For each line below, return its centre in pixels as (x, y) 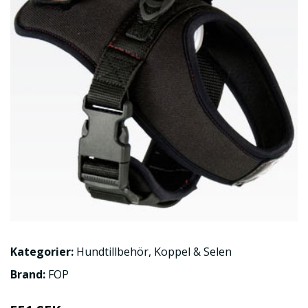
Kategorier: (42, 251)
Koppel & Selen (193, 251)
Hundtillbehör (112, 251)
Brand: (29, 274)
